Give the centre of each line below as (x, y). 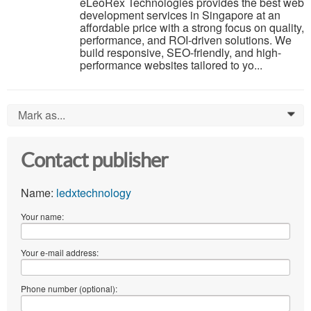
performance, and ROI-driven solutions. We (186, 40)
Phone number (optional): (69, 289)
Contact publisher (95, 161)
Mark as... (42, 115)
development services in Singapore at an (180, 15)
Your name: (42, 217)
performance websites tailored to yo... (171, 65)
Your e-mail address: (60, 253)
